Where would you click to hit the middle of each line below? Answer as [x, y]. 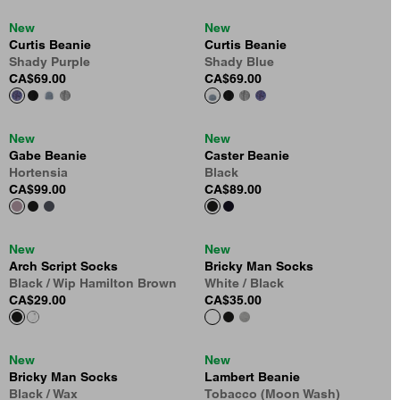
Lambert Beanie [252, 377]
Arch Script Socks [63, 267]
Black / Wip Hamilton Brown [93, 283]
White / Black [244, 283]
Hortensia [38, 173]
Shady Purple [50, 62]
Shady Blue [239, 62]
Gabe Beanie [48, 156]
